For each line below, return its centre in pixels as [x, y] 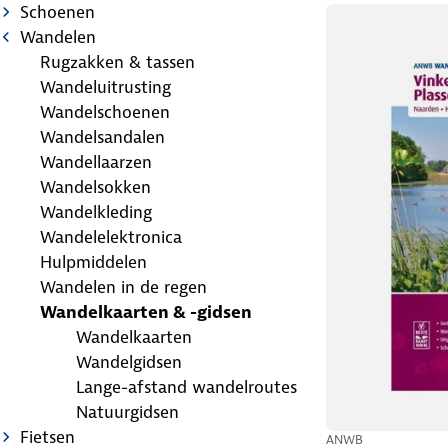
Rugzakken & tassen [117, 61]
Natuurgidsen [127, 411]
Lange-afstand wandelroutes [186, 386]
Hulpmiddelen [93, 261]
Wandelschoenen [105, 111]
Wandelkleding [96, 211]
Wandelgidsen [129, 361]
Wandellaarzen [96, 161]
